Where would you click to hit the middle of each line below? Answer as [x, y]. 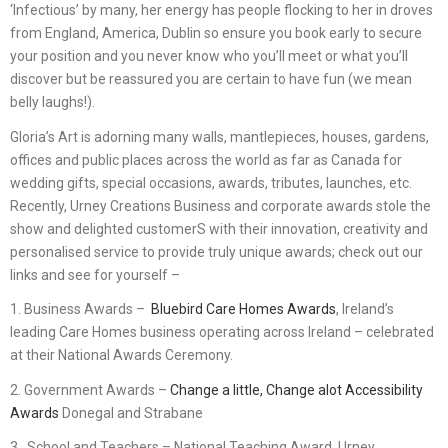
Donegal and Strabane [131, 412]
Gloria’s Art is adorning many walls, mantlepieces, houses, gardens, [219, 136]
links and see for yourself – [95, 274]
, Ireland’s [365, 309]
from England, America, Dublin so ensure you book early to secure [216, 33]
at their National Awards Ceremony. [121, 355]
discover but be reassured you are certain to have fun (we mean [211, 79]
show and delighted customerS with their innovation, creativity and [219, 228]
